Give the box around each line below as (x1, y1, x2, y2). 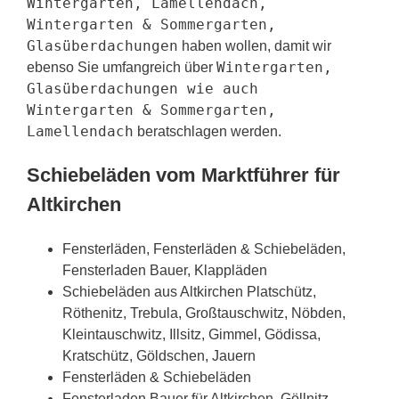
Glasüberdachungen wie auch (27, 79, 258, 97)
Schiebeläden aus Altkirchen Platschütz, (62, 283, 316, 299)
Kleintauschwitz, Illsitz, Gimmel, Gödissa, (62, 326, 321, 342)
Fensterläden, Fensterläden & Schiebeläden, (62, 240, 346, 256)
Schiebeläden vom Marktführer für (27, 163, 340, 186)
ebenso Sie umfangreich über (27, 59, 216, 75)
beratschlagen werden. (134, 123, 281, 139)
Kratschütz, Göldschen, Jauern (62, 347, 256, 363)
